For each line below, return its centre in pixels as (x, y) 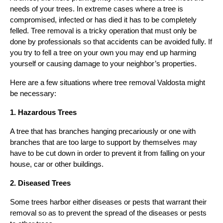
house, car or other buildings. (57, 165)
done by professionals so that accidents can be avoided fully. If (111, 42)
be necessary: (33, 94)
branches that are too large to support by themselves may (104, 143)
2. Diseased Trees (40, 183)
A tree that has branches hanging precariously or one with (103, 132)
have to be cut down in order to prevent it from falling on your (108, 154)
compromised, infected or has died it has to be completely (103, 20)
